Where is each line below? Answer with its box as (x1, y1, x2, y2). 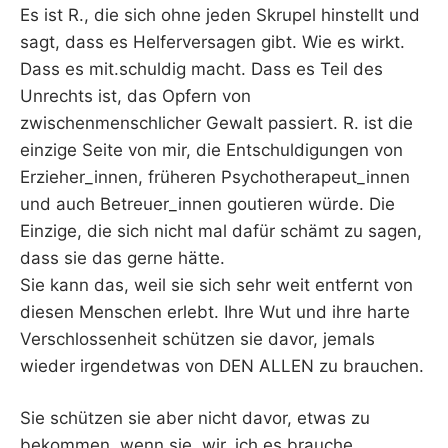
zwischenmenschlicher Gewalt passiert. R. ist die (20, 112, 413, 133)
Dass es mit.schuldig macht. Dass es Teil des (20, 58, 383, 79)
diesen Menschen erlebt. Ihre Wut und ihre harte (20, 301, 410, 322)
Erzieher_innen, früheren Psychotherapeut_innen (20, 166, 410, 187)
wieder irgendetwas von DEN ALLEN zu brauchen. (20, 355, 424, 376)
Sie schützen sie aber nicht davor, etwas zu (20, 408, 370, 429)
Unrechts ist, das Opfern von (20, 85, 251, 106)
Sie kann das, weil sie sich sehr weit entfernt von (20, 274, 413, 295)
